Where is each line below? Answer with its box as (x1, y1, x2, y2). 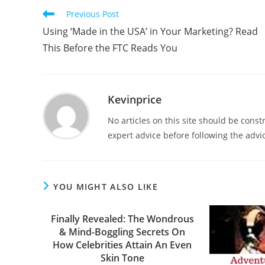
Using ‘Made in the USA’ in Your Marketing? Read (43, 25, 258, 38)
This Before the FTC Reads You (43, 41, 177, 55)
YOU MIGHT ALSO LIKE (53, 181, 159, 193)
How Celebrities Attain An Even (53, 238, 192, 252)
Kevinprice (108, 92, 161, 107)
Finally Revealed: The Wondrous (50, 212, 194, 226)
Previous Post (66, 8, 119, 20)
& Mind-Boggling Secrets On (59, 225, 186, 239)
